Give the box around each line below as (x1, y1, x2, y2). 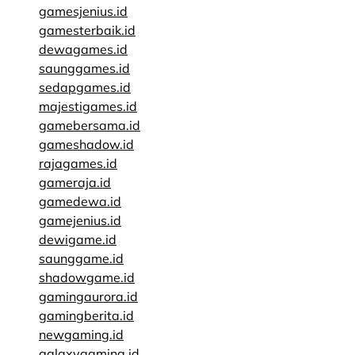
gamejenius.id (39, 212, 121, 228)
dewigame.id (39, 231, 116, 247)
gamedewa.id (39, 193, 121, 209)
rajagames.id (39, 155, 117, 171)
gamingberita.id (39, 307, 134, 323)
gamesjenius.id (39, 3, 128, 19)
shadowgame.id (39, 269, 135, 285)
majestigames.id (39, 98, 137, 114)
